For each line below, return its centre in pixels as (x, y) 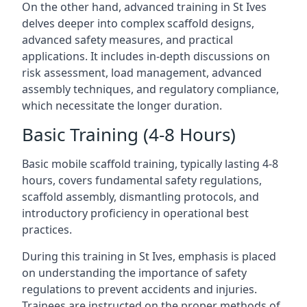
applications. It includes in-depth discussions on (146, 56)
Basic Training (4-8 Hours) (129, 134)
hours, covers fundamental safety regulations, (142, 180)
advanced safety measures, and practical (127, 40)
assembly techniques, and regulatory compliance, (150, 89)
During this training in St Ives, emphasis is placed (149, 256)
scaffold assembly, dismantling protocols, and (140, 197)
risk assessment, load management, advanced (142, 73)
